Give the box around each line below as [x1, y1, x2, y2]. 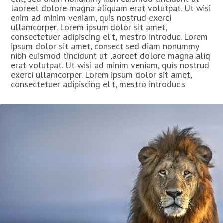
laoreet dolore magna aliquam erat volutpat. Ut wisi [11, 2, 211, 14]
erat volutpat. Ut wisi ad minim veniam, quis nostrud [11, 59, 210, 71]
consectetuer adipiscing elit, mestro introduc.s [11, 78, 186, 90]
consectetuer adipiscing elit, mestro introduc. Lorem [11, 31, 208, 42]
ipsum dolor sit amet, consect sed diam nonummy [11, 40, 199, 52]
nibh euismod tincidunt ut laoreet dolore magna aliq [11, 50, 211, 61]
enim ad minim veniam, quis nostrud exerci [11, 12, 172, 23]
